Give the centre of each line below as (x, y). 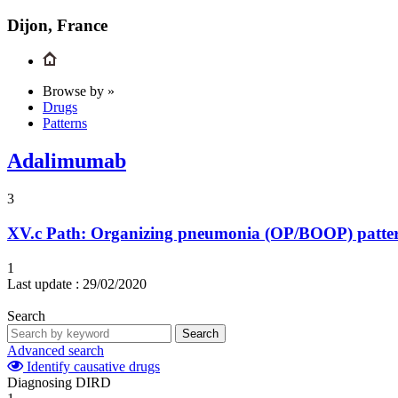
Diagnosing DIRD (59, 382)
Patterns (65, 123)
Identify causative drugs (92, 366)
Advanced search (56, 350)
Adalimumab (67, 161)
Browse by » (79, 92)
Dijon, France (57, 25)
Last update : (43, 283)
